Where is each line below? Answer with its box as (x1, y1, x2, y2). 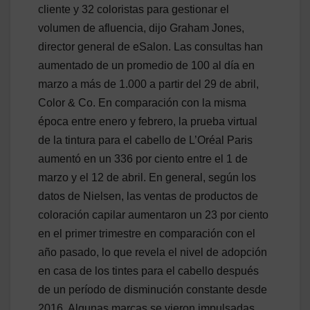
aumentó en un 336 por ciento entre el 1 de (38, 152, 248, 165)
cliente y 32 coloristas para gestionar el (38, 3, 229, 15)
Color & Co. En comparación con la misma (38, 96, 246, 109)
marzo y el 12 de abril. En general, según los (38, 171, 256, 183)
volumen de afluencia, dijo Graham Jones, (38, 21, 244, 34)
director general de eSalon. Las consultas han (38, 40, 263, 53)
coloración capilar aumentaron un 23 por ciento (38, 208, 268, 221)
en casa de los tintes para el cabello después (38, 264, 259, 277)
